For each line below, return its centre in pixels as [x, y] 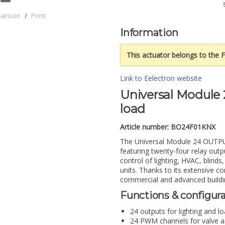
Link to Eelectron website [161, 78]
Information [149, 33]
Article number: [144, 127]
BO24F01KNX [193, 127]
